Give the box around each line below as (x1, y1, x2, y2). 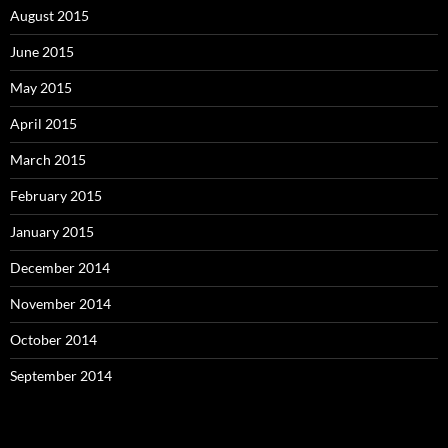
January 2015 (10, 223, 94, 241)
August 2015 (10, 7, 89, 25)
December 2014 (10, 259, 110, 277)
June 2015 (10, 43, 74, 61)
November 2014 (10, 295, 111, 313)
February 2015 (10, 187, 102, 205)
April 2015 (10, 115, 77, 133)
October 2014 (10, 331, 97, 349)
